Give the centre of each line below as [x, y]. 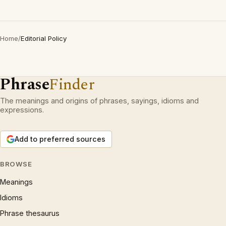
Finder [72, 84]
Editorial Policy [44, 38]
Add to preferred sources [60, 139]
